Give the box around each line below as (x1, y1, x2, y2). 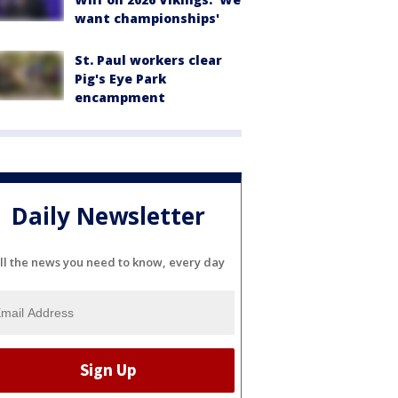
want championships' (75, 10, 219, 27)
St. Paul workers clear (75, 52, 222, 68)
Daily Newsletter (12, 200, 205, 233)
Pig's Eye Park (75, 70, 166, 87)
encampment (75, 89, 165, 106)
